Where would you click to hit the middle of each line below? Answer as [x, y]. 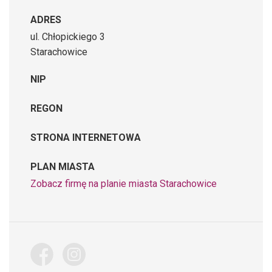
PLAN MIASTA [63, 166]
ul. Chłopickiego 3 [68, 36]
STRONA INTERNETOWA [86, 137]
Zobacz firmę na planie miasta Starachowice [124, 183]
